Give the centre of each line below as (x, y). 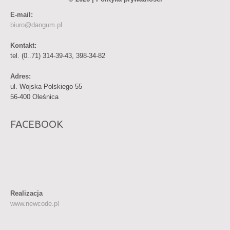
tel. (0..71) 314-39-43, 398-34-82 (58, 56)
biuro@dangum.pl (36, 25)
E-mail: (22, 15)
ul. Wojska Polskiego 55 (46, 87)
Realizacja (26, 193)
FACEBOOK (37, 124)
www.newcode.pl (35, 204)
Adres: (21, 76)
